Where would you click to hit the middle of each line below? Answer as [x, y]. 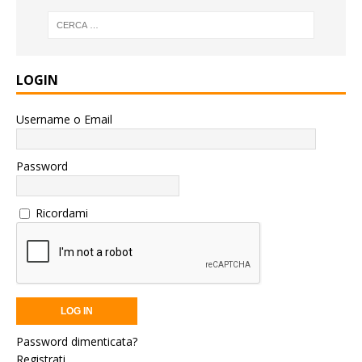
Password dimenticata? [77, 341]
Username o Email [64, 119]
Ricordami [62, 213]
